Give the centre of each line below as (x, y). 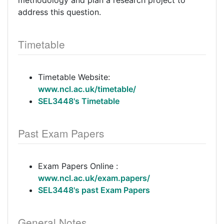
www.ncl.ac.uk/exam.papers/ (94, 178)
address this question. (59, 12)
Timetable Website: (74, 77)
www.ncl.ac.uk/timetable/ (87, 89)
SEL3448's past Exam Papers (94, 190)
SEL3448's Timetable (79, 101)
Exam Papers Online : (78, 166)
